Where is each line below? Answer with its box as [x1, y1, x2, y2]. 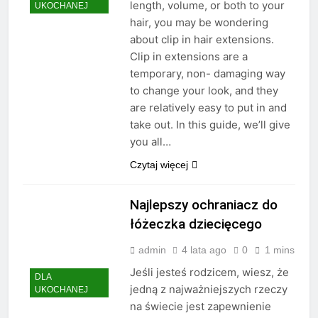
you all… [129, 135, 171, 149]
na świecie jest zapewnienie [129, 300, 271, 314]
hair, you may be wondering [129, 16, 268, 30]
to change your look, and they [129, 84, 278, 98]
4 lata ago [181, 244, 226, 256]
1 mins [264, 244, 295, 256]
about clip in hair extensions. [129, 33, 274, 47]
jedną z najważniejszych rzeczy [129, 283, 287, 297]
